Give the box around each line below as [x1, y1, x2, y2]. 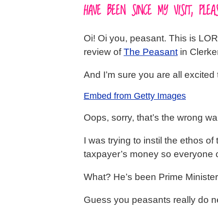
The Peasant [124, 47, 178, 57]
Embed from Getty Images [84, 91, 186, 101]
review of [84, 47, 124, 57]
